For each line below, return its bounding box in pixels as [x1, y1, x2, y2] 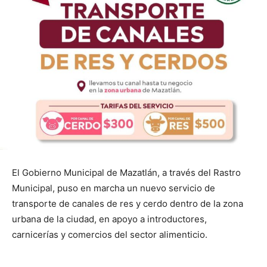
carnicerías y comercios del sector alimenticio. [12, 228, 207, 240]
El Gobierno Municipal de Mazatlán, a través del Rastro [12, 166, 241, 178]
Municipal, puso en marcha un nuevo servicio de [12, 182, 215, 194]
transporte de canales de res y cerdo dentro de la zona [12, 197, 243, 209]
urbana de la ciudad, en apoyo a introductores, [12, 213, 207, 225]
